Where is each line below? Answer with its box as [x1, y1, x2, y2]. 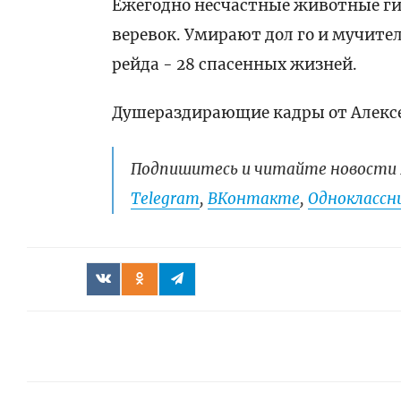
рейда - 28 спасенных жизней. [112, 55, 358, 75]
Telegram [131, 189, 200, 209]
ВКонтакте [208, 189, 301, 209]
